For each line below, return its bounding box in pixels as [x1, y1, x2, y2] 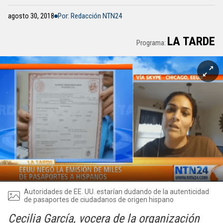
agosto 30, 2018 [8, 11, 54, 20]
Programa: [136, 38, 167, 47]
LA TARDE [167, 34, 215, 48]
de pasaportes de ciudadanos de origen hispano [24, 196, 174, 204]
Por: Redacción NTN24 [58, 11, 122, 20]
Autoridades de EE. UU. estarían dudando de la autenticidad [24, 188, 209, 196]
